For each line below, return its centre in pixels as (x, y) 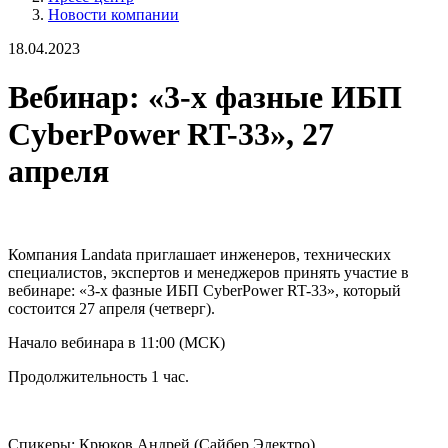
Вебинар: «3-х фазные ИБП (205, 97)
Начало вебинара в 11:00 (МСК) (116, 342)
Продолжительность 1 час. (98, 376)
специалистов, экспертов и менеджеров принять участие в (208, 272)
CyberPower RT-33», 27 (171, 134)
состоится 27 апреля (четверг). (111, 308)
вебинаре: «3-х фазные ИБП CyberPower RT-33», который (204, 290)
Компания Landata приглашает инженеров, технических (199, 254)
